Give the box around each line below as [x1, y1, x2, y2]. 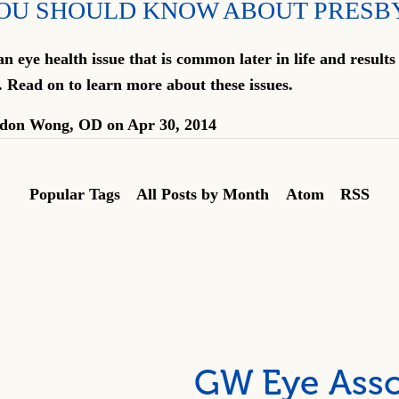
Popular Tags [29, 184, 121, 203]
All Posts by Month [136, 184, 270, 203]
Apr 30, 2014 [127, 115, 216, 134]
